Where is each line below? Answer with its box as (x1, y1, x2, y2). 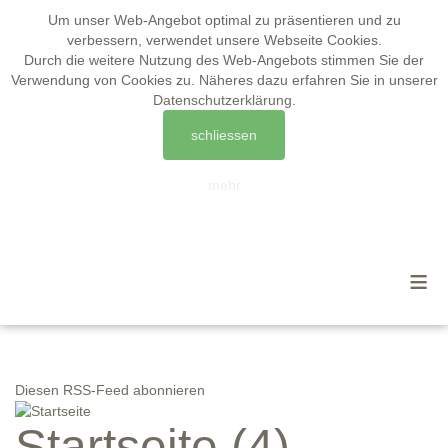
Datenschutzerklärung (152, 92, 292, 108)
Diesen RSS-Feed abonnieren (15, 382, 205, 398)
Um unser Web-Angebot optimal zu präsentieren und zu (47, 12, 401, 28)
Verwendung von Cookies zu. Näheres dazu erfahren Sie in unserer (10, 72, 438, 88)
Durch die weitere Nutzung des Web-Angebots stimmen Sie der (24, 52, 424, 68)
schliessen (191, 127, 257, 143)
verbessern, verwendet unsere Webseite (66, 32, 327, 48)
